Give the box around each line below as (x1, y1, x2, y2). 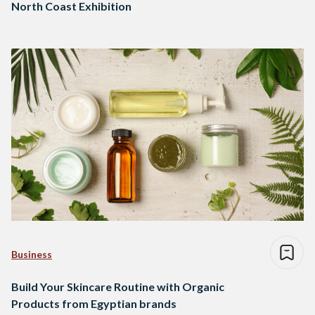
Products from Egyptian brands (11, 297, 176, 311)
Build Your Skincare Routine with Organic (11, 280, 224, 294)
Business (11, 248, 52, 261)
